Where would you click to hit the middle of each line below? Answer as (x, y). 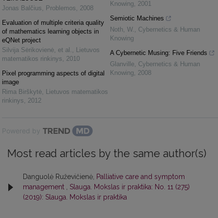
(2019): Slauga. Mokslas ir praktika (75, 197)
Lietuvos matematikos (77, 92)
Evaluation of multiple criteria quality (53, 23)
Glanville (122, 64)
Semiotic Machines (137, 18)
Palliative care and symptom (141, 177)
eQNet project (21, 40)
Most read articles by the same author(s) (107, 154)
